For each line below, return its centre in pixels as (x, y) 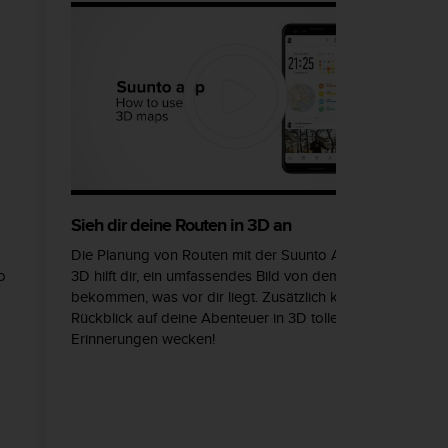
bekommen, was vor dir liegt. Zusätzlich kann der (229, 297)
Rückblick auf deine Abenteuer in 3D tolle (204, 318)
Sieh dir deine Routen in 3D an (181, 225)
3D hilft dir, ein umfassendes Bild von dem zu (215, 276)
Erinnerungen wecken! (143, 339)
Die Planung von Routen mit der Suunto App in (222, 255)
